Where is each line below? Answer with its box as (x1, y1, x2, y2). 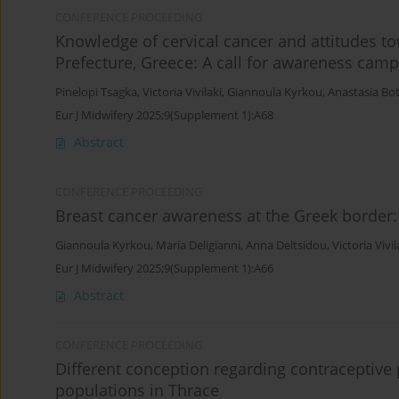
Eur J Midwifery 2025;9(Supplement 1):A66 (55, 260, 273, 277)
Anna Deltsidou (246, 238, 327, 254)
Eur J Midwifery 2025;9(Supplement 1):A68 (55, 107, 273, 124)
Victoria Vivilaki (142, 85, 222, 101)
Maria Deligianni (156, 238, 240, 254)
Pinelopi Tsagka (55, 85, 137, 101)
